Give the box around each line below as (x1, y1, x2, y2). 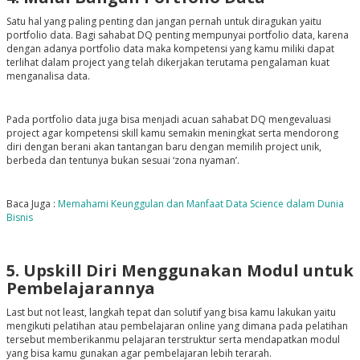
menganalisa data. (6, 69, 92, 84)
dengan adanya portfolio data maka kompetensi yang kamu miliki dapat (6, 42, 334, 56)
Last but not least (6, 305, 84, 320)
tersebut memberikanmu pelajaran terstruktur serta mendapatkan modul (6, 333, 340, 347)
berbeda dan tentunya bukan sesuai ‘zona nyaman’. (6, 153, 239, 168)
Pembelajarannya (6, 277, 155, 300)
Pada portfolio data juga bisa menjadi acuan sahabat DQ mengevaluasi (6, 112, 331, 127)
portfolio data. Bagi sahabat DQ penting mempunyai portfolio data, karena (6, 28, 349, 43)
